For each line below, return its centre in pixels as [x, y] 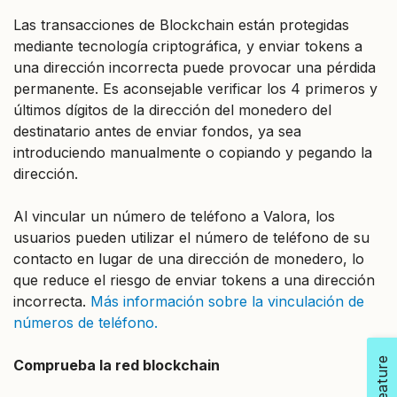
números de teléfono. [86, 322]
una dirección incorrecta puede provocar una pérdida [195, 67]
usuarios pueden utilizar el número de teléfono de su [191, 237]
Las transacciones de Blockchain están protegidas [181, 24]
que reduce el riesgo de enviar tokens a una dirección [194, 280]
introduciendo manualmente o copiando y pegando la [193, 152]
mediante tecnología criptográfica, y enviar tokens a [188, 46]
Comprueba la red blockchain [117, 365]
